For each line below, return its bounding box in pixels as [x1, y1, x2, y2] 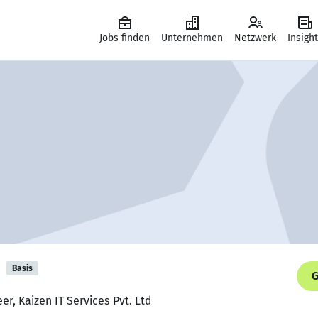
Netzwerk [234, 32, 276, 44]
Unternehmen [161, 32, 223, 44]
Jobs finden [99, 32, 150, 44]
